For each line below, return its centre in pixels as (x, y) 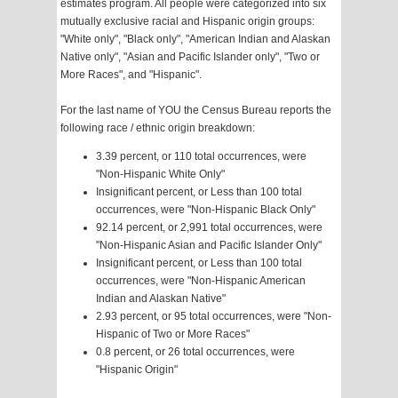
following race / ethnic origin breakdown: (158, 128)
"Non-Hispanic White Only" (160, 175)
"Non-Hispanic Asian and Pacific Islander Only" (209, 246)
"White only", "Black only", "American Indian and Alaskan (195, 40)
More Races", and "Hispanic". (131, 75)
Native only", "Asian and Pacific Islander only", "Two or (190, 57)
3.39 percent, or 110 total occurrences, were (201, 157)
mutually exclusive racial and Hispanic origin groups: (187, 22)
